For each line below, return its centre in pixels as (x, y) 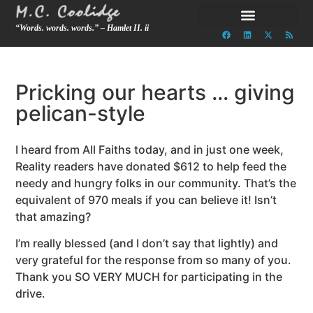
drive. (31, 294)
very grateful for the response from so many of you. (154, 260)
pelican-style (81, 113)
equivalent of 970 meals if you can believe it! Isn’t (146, 200)
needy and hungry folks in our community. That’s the (156, 183)
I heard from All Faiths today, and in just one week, (150, 150)
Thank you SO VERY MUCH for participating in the (149, 277)
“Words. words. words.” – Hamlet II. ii (82, 28)
